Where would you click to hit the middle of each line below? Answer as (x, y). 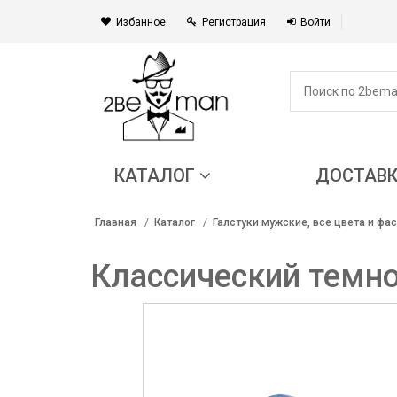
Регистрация (234, 22)
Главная (116, 222)
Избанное (141, 22)
